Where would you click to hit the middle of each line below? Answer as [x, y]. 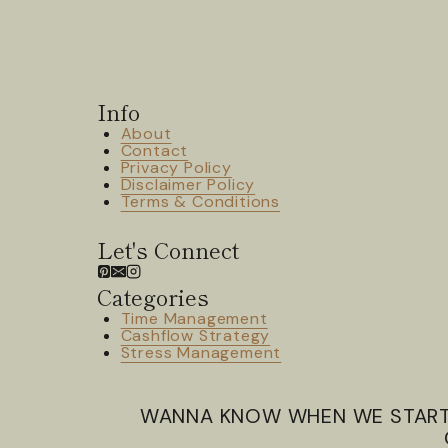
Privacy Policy [176, 168]
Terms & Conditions [200, 202]
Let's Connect [167, 249]
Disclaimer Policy [188, 185]
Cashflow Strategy [195, 335]
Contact [154, 151]
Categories [152, 296]
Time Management [194, 318]
